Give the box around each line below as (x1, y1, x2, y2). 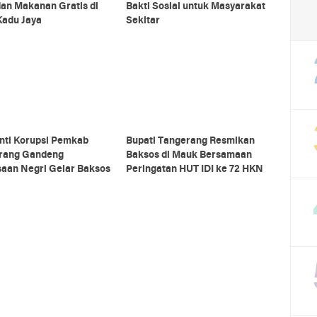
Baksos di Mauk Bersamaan (125, 149, 252, 161)
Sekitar (125, 15, 160, 26)
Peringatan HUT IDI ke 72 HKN (125, 163, 263, 175)
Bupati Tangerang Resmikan (125, 135, 255, 146)
